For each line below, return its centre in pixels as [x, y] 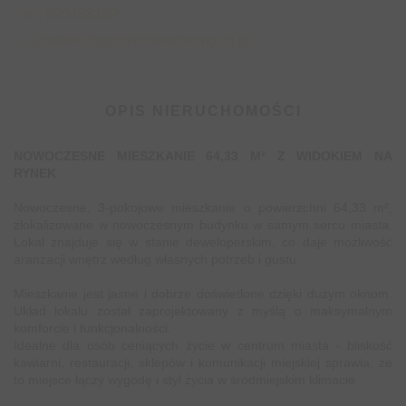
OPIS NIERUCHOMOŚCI [203, 111]
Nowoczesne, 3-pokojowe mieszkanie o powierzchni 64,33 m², [203, 208]
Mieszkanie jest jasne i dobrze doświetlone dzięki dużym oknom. [203, 294]
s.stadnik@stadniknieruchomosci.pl [136, 40]
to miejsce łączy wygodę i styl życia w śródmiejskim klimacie [184, 380]
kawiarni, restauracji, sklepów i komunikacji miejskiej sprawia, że [203, 362]
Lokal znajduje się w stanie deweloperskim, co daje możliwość [203, 242]
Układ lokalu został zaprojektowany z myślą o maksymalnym [203, 311]
